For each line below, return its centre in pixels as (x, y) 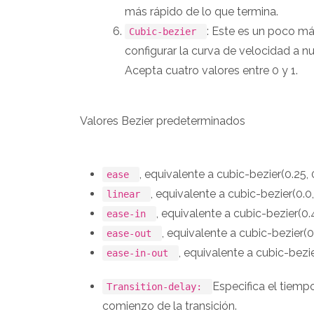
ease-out (132, 233)
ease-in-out (141, 253)
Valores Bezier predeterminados (163, 121)
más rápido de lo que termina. (202, 11)
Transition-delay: (157, 286)
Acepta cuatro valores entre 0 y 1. (211, 70)
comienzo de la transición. (170, 306)
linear (127, 194)
